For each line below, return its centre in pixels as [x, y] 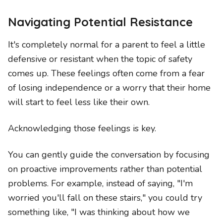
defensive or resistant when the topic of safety [100, 59]
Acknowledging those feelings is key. [82, 128]
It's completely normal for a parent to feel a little [107, 45]
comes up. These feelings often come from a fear [106, 73]
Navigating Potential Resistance [100, 22]
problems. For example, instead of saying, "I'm [100, 183]
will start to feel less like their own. [79, 102]
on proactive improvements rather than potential [105, 169]
